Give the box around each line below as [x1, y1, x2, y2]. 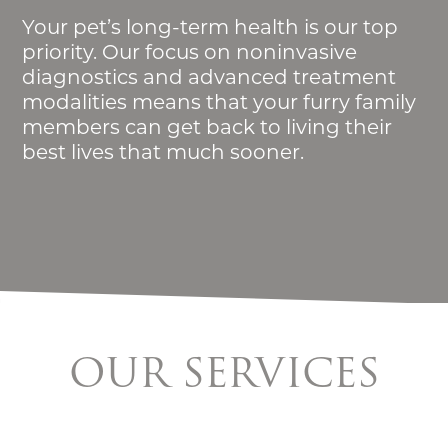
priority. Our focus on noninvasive [22, 39, 358, 64]
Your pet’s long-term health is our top [22, 14, 399, 39]
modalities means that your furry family [22, 89, 417, 114]
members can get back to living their [22, 114, 393, 139]
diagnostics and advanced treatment [22, 64, 397, 89]
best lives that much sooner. [22, 139, 305, 164]
